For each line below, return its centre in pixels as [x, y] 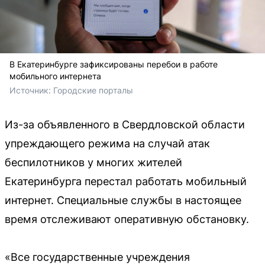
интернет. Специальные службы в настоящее [123, 200]
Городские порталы [94, 90]
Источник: [31, 90]
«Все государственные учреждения [97, 257]
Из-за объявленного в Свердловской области [125, 124]
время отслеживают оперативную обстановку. [127, 219]
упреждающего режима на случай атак [107, 143]
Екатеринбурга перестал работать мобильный [126, 181]
